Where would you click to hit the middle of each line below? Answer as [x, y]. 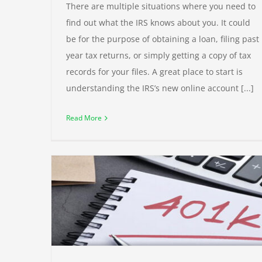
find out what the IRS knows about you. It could [158, 23]
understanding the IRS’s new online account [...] [160, 88]
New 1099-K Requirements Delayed [178, 241]
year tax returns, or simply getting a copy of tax [158, 56]
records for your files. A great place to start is [154, 72]
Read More [84, 118]
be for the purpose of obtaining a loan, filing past [163, 39]
